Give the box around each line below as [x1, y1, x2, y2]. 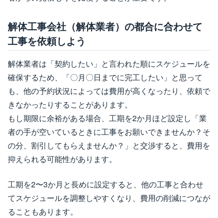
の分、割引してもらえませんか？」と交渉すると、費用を [8, 139, 210, 151]
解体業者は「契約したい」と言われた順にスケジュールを [8, 57, 210, 69]
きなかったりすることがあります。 [8, 98, 132, 110]
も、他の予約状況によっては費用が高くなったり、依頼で [8, 85, 210, 96]
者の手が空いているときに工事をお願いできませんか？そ [8, 126, 210, 137]
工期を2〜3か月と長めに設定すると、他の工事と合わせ [8, 178, 203, 190]
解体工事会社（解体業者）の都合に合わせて [8, 19, 202, 34]
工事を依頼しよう [8, 34, 86, 48]
